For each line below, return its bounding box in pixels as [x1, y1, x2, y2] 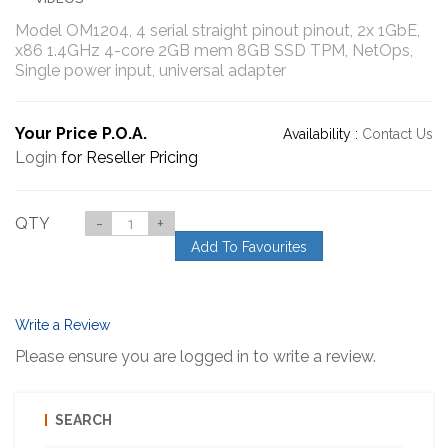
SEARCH [55, 411, 112, 428]
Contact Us [362, 125, 433, 142]
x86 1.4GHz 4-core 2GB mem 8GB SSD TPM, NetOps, [15, 40, 413, 60]
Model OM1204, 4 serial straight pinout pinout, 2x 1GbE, [15, 20, 420, 40]
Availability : [283, 125, 362, 142]
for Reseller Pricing [57, 147, 198, 167]
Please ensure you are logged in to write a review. [15, 346, 376, 366]
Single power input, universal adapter [15, 60, 286, 80]
